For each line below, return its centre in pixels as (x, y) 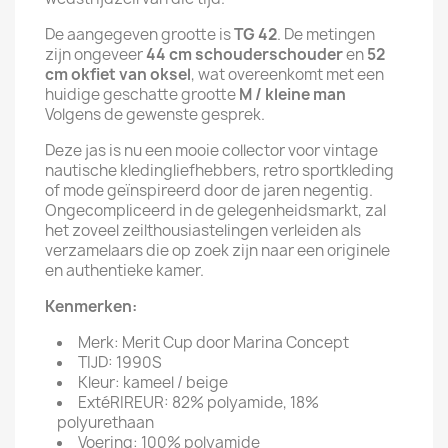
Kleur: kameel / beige (153, 382)
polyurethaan (105, 422)
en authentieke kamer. (124, 270)
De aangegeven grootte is (139, 34)
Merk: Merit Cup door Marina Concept (213, 342)
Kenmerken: (91, 306)
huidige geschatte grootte (142, 94)
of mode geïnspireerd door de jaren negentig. (209, 190)
